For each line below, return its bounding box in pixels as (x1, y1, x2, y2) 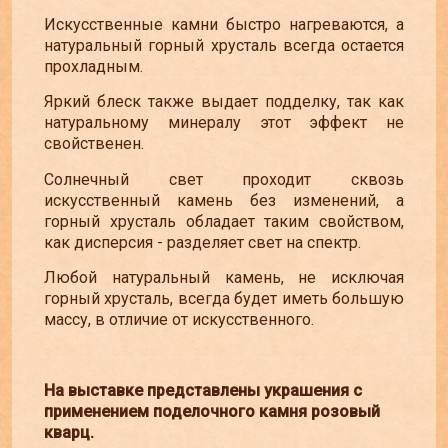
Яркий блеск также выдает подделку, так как (44, 92, 404, 112)
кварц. (44, 423, 94, 443)
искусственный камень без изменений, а (44, 190, 404, 210)
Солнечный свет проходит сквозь (44, 169, 404, 189)
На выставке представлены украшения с (44, 381, 362, 401)
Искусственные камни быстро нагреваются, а (44, 15, 404, 35)
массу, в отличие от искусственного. (44, 310, 314, 330)
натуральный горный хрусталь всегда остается (44, 36, 404, 56)
